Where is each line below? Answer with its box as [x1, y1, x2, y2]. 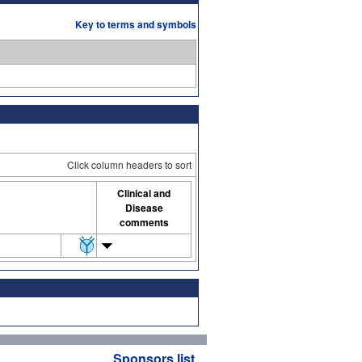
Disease [124, 200, 163, 215]
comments [119, 214, 169, 229]
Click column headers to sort [67, 157, 192, 171]
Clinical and [117, 185, 170, 200]
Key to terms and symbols [75, 16, 197, 32]
